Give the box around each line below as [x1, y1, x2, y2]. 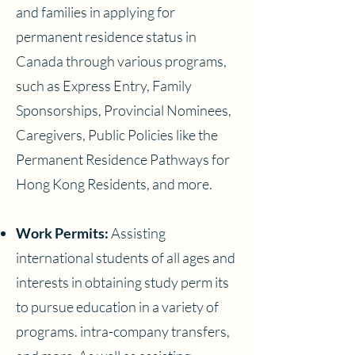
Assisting [109, 224, 166, 242]
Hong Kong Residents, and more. [16, 175, 212, 193]
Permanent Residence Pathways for [16, 151, 230, 168]
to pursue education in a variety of [16, 298, 219, 315]
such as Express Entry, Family [16, 77, 192, 94]
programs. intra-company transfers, [16, 323, 230, 340]
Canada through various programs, [16, 52, 227, 70]
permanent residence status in [16, 28, 197, 45]
